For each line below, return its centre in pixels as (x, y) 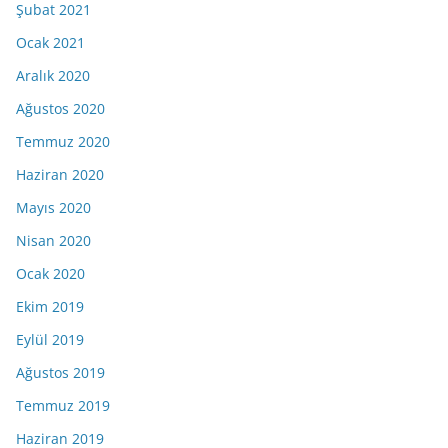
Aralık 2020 (53, 75)
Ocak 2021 (50, 42)
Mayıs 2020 (53, 207)
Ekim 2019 (50, 306)
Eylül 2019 (50, 339)
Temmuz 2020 (63, 141)
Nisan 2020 (53, 240)
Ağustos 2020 (60, 108)
